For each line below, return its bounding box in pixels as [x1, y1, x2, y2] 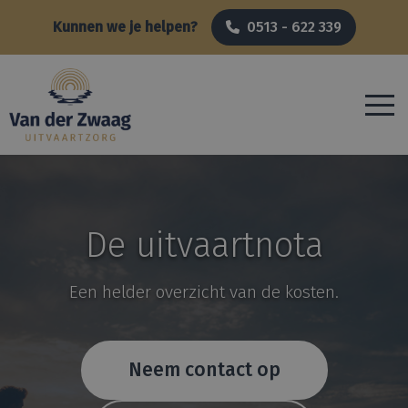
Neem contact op [127, 358, 280, 382]
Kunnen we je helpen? [52, 18, 198, 36]
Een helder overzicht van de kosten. [69, 281, 339, 302]
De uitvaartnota [85, 224, 323, 266]
